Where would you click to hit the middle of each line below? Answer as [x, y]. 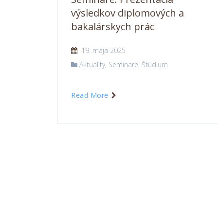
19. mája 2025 [102, 50]
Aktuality [92, 64]
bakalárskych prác [113, 27]
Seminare [123, 64]
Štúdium [155, 64]
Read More [91, 95]
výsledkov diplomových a [127, 13]
